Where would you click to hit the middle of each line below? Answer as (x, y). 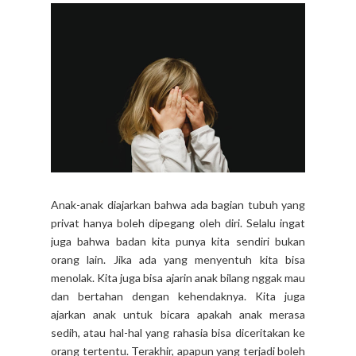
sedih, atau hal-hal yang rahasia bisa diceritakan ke (178, 333)
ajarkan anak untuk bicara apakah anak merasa (178, 315)
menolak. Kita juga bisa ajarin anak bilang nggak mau (178, 278)
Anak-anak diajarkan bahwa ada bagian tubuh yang (178, 205)
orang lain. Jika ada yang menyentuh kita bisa (178, 260)
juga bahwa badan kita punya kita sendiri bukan (178, 242)
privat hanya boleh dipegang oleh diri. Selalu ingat (178, 223)
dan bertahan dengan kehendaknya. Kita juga (178, 296)
